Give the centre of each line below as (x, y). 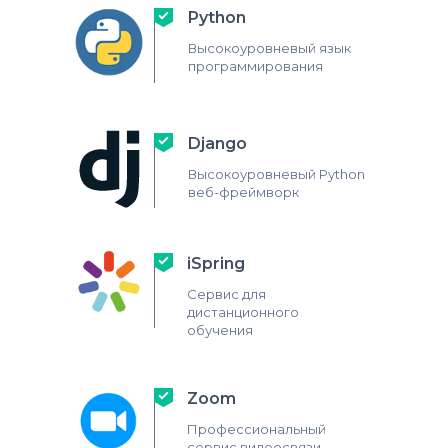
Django (217, 143)
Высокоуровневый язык (269, 48)
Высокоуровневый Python (276, 174)
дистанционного (243, 312)
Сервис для (226, 294)
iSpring (216, 263)
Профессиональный (256, 429)
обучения (220, 330)
